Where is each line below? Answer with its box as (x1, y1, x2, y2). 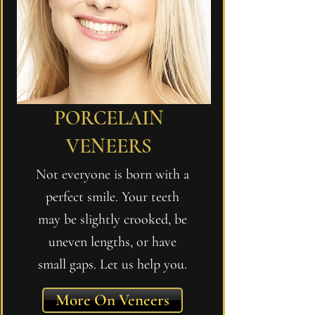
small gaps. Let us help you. (38, 256, 187, 273)
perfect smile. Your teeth (46, 188, 179, 205)
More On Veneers (55, 290, 169, 310)
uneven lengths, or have (49, 233, 176, 250)
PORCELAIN (53, 105, 164, 130)
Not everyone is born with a (36, 166, 189, 183)
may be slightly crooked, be (38, 211, 187, 228)
